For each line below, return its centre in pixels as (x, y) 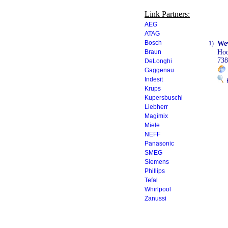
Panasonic (159, 144)
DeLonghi (158, 61)
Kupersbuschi (164, 98)
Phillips (155, 171)
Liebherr (156, 107)
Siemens (157, 162)
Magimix (156, 116)
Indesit (154, 79)
